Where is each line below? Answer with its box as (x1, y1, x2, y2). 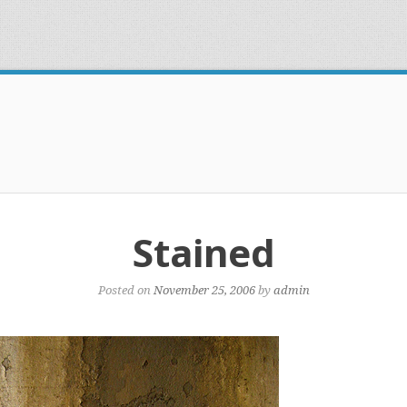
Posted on (97, 282, 154, 298)
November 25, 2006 (153, 282, 255, 298)
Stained (132, 226, 275, 278)
